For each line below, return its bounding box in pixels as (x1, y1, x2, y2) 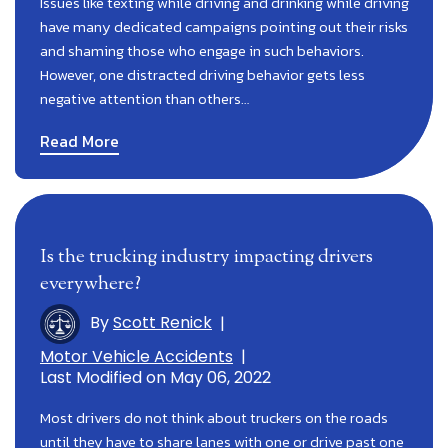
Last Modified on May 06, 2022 (40, 365, 271, 389)
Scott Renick (113, 311, 212, 335)
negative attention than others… (40, 86, 249, 110)
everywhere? (40, 270, 141, 298)
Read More (40, 128, 119, 153)
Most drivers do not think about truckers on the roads (40, 405, 388, 429)
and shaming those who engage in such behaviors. (40, 38, 364, 62)
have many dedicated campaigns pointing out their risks (40, 14, 408, 38)
